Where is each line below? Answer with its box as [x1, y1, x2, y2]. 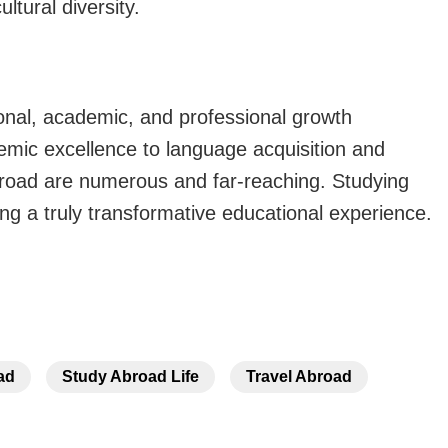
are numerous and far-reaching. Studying [44, 170, 409, 193]
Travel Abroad [246, 368, 352, 386]
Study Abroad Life [62, 368, 199, 386]
